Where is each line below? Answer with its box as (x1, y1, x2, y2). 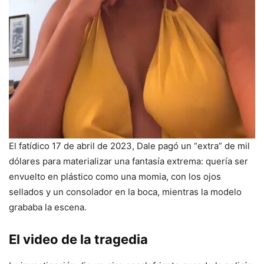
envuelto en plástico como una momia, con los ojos (9, 170, 221, 182)
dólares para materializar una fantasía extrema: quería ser (9, 155, 248, 167)
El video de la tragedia (9, 231, 148, 247)
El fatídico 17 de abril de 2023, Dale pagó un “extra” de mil (9, 140, 250, 151)
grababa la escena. (9, 201, 87, 213)
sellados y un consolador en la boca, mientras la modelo (9, 186, 242, 197)
